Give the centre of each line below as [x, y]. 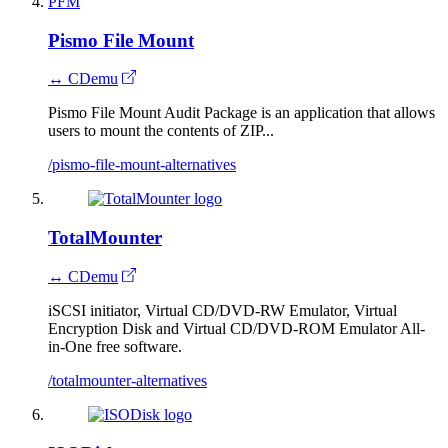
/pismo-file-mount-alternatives [142, 165]
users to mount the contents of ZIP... [161, 131]
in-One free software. [115, 346]
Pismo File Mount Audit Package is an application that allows [241, 113]
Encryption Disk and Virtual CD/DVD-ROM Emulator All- [236, 328]
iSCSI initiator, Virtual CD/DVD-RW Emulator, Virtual [222, 310]
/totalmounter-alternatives [127, 380]
